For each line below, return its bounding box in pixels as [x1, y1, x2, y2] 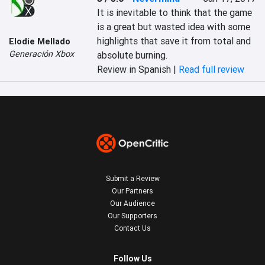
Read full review [179, 63, 245, 75]
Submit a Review [105, 174, 160, 183]
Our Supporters [108, 211, 157, 220]
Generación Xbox [9, 49, 74, 59]
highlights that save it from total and [97, 35, 251, 47]
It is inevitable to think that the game [97, 7, 253, 18]
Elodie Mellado [9, 36, 70, 47]
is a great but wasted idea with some [97, 21, 251, 33]
